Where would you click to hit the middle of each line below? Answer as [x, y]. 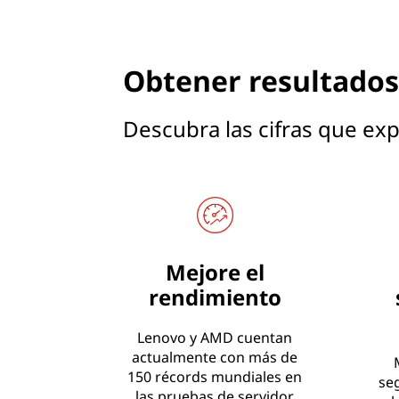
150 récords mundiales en [215, 376]
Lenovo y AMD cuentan [215, 337]
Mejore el [215, 272]
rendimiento [215, 297]
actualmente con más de [215, 357]
